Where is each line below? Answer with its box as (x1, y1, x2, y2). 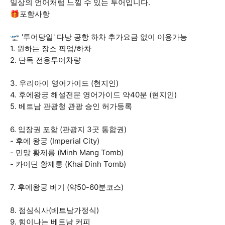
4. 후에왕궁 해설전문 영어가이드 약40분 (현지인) (10, 90, 177, 99)
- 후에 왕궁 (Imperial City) (10, 136, 99, 146)
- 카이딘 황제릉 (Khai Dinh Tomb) (10, 159, 126, 169)
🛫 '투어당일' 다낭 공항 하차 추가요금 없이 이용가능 (10, 32, 187, 42)
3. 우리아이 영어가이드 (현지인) (10, 78, 119, 88)
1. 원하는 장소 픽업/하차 (10, 44, 91, 53)
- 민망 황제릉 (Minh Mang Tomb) (10, 148, 124, 157)
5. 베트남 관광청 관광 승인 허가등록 (10, 101, 132, 111)
